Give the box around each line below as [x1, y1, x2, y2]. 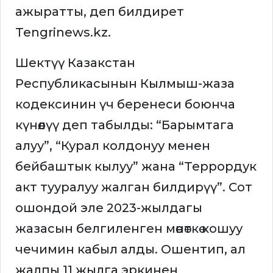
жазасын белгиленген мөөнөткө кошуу [15, 221, 243, 236]
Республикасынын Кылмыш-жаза [15, 76, 235, 91]
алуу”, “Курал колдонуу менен [15, 138, 210, 154]
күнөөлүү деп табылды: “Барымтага [15, 118, 234, 133]
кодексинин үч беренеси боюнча [15, 97, 235, 112]
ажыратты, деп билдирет [15, 4, 184, 19]
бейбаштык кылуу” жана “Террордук [15, 159, 257, 174]
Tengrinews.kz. [15, 25, 111, 40]
